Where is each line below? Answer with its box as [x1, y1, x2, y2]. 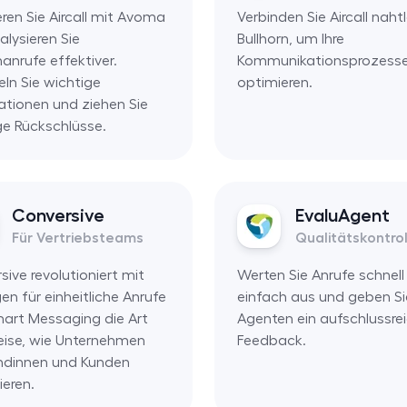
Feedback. [236, 333, 306, 348]
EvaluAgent [294, 205, 390, 224]
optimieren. [236, 74, 313, 90]
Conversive [12, 205, 104, 224]
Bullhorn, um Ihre [236, 31, 344, 46]
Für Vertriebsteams [12, 230, 144, 245]
